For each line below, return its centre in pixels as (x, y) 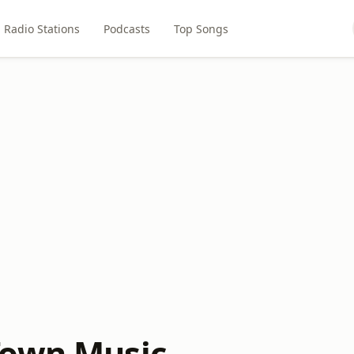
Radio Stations (41, 28)
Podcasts (126, 28)
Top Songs (201, 28)
